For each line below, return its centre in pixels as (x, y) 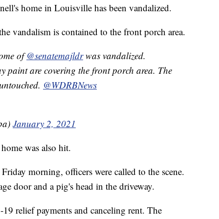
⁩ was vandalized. (114, 56)
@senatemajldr (55, 56)
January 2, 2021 (44, 124)
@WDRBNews (70, 85)
